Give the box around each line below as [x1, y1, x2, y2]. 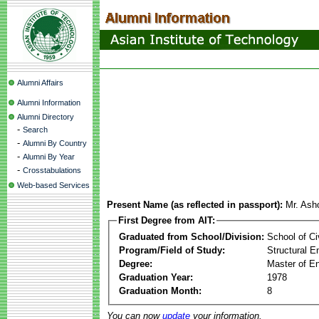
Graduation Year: [119, 271, 193, 283]
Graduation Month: [119, 285, 202, 296]
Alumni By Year [23, 152, 75, 161]
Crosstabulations [23, 166, 81, 174]
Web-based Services [17, 181, 90, 189]
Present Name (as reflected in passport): [107, 199, 283, 210]
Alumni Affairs [17, 78, 63, 87]
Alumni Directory [17, 113, 74, 121]
